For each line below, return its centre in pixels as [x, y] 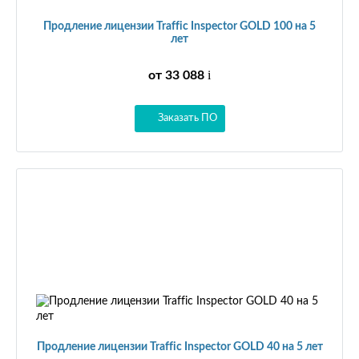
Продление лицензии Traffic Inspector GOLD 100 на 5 [179, 26]
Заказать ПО [187, 118]
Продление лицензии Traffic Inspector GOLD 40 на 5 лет [179, 347]
